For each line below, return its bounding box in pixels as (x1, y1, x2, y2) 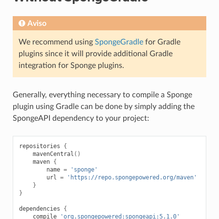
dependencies (19, 205, 60, 213)
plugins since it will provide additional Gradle (18, 50, 173, 58)
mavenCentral (32, 151, 74, 158)
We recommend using (18, 38, 95, 46)
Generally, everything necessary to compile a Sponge (12, 91, 192, 99)
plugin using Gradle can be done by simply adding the (12, 103, 195, 111)
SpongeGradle (94, 38, 143, 46)
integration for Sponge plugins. (18, 62, 124, 70)
